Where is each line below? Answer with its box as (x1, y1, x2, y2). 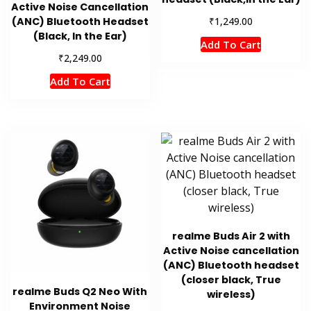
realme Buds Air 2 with (171, 228, 290, 243)
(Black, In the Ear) (33, 29, 127, 44)
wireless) (206, 287, 255, 301)
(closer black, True (180, 272, 281, 287)
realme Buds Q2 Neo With (12, 285, 148, 299)
